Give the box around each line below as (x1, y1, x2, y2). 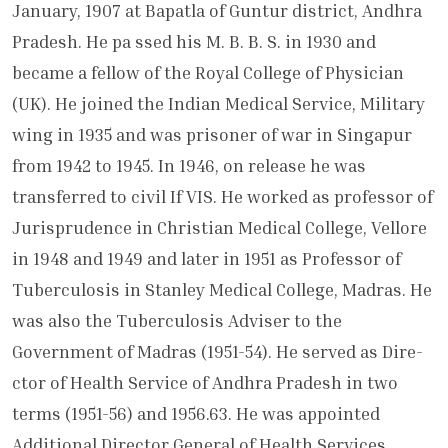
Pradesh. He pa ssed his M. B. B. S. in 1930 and (12, 31, 376, 53)
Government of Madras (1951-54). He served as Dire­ (12, 341, 423, 363)
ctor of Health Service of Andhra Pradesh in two (12, 372, 398, 394)
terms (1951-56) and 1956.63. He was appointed (12, 403, 380, 425)
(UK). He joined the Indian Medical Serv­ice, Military (12, 93, 425, 115)
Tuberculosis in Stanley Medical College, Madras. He (12, 279, 432, 301)
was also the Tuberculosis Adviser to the (12, 310, 342, 332)
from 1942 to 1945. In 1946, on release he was (12, 155, 366, 177)
